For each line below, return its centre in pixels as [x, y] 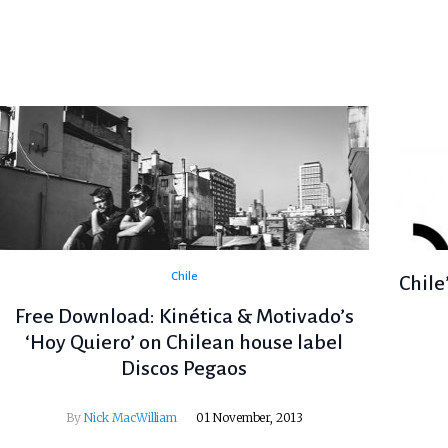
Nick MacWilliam [130, 418]
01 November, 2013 [249, 418]
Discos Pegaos [184, 368]
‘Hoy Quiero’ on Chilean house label [184, 342]
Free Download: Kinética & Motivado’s [184, 316]
